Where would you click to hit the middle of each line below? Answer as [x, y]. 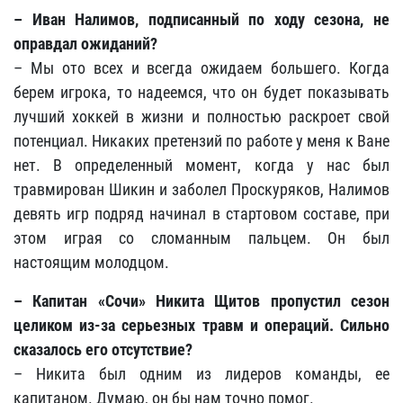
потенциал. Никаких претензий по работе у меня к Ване [201, 141]
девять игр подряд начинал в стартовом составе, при [201, 214]
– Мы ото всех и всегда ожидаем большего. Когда [201, 68]
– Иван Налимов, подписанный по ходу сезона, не [201, 20]
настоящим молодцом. [91, 263]
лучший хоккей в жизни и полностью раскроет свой [201, 117]
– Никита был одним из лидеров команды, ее [201, 374]
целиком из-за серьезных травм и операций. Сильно [201, 326]
